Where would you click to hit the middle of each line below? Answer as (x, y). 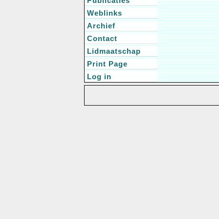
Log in (99, 77)
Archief (101, 26)
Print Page (107, 64)
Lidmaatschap (114, 51)
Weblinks (105, 13)
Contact (102, 38)
